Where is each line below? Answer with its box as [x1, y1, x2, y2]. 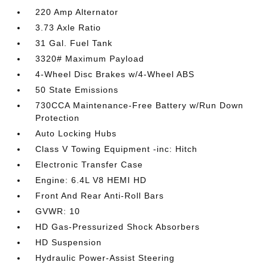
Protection [35, 113, 80, 123]
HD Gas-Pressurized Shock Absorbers [35, 222, 200, 232]
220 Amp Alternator [35, 7, 119, 17]
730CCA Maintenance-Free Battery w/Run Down [35, 100, 244, 110]
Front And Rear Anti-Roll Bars [35, 191, 165, 200]
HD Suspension [35, 237, 102, 247]
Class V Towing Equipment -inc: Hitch [35, 144, 198, 154]
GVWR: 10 [35, 206, 81, 216]
